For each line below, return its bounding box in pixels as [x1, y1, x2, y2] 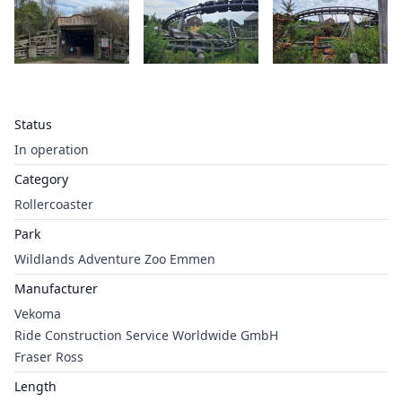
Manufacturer [14, 280, 98, 297]
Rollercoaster [14, 196, 93, 213]
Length [14, 378, 57, 395]
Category [14, 170, 68, 188]
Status [14, 116, 52, 133]
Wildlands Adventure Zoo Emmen [14, 250, 215, 267]
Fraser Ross [14, 348, 83, 365]
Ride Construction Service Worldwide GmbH [14, 327, 278, 344]
